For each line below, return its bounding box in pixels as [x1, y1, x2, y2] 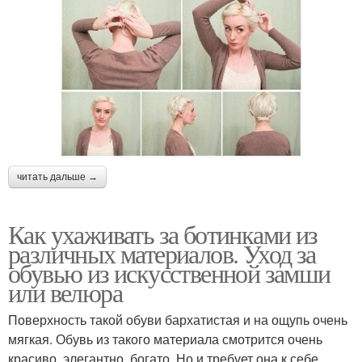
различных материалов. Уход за [8, 235, 316, 271]
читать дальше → [17, 170, 98, 183]
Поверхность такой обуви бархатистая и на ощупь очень [8, 309, 347, 329]
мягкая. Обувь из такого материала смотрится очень [8, 329, 322, 348]
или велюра [8, 274, 122, 309]
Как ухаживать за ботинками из [8, 216, 318, 251]
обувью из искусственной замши [8, 255, 330, 290]
